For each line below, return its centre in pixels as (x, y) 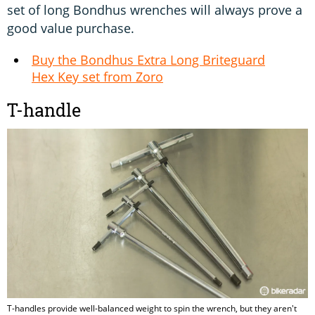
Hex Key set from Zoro (97, 76)
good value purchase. (71, 28)
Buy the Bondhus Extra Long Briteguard (148, 59)
